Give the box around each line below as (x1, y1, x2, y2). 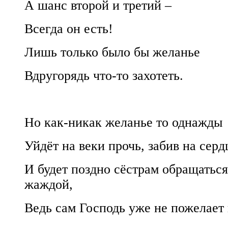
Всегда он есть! (24, 21, 113, 36)
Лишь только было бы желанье (24, 44, 200, 60)
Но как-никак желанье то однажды (24, 115, 222, 130)
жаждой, (24, 177, 73, 192)
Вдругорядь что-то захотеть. (24, 68, 183, 83)
